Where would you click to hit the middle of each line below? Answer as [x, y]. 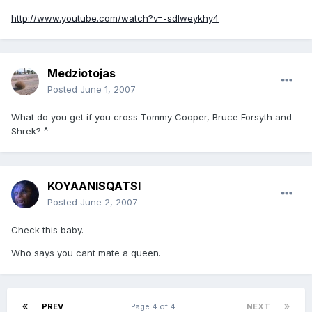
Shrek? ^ [30, 131]
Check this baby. [47, 230]
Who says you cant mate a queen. [86, 253]
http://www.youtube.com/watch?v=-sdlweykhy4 [115, 18]
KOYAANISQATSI [94, 186]
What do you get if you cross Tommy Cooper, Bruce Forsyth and [151, 117]
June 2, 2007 [109, 202]
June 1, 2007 [108, 89]
